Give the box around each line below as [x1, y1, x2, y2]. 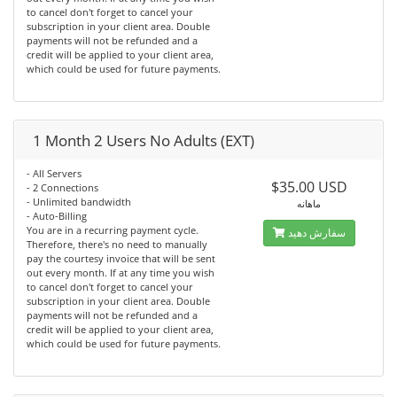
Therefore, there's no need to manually [27, 237, 207, 251]
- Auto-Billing [27, 209, 87, 222]
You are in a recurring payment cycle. [27, 223, 198, 237]
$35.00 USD [270, 177, 347, 197]
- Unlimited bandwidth [27, 195, 131, 208]
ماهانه [297, 197, 322, 210]
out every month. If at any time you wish [27, 266, 214, 279]
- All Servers [27, 167, 82, 180]
